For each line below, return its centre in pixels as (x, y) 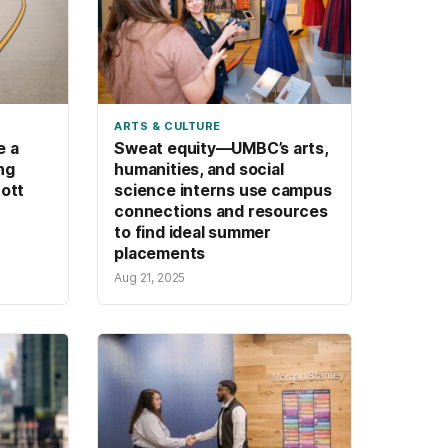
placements (161, 253)
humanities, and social (199, 169)
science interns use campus (223, 190)
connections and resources (221, 211)
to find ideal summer (192, 232)
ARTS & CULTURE (167, 126)
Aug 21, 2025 (150, 277)
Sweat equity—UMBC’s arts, (221, 148)
